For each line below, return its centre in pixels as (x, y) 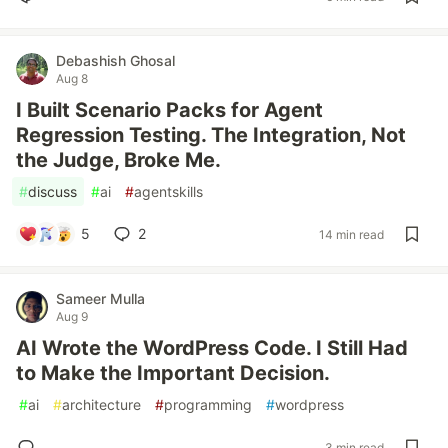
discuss (52, 191)
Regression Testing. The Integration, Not (211, 135)
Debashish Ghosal (115, 60)
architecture (101, 404)
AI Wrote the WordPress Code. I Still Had (212, 348)
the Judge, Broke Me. (118, 160)
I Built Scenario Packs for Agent (169, 110)
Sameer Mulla (100, 298)
